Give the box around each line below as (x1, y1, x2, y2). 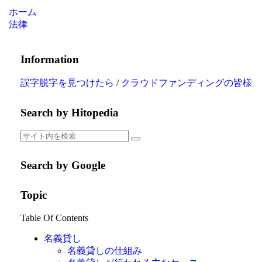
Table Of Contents (20, 212, 88, 223)
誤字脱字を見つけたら (20, 77, 114, 88)
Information (20, 53, 79, 66)
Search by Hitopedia (20, 106, 119, 119)
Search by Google (20, 159, 105, 172)
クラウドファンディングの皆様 (120, 77, 252, 88)
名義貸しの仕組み (67, 245, 142, 256)
